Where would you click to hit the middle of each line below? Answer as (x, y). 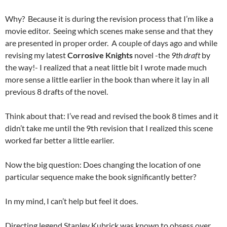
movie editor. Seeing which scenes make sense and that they (109, 31)
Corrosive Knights (100, 55)
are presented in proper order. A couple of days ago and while (111, 43)
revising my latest (36, 55)
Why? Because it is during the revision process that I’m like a (109, 19)
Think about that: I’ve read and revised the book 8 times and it (112, 116)
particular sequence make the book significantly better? (101, 177)
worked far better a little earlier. (60, 140)
